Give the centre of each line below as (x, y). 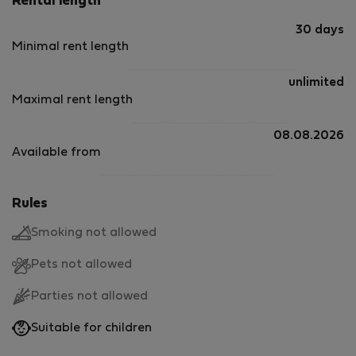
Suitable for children (91, 329)
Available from (56, 153)
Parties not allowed (89, 297)
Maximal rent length (72, 100)
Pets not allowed (81, 265)
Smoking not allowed (94, 233)
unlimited (316, 83)
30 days (320, 30)
